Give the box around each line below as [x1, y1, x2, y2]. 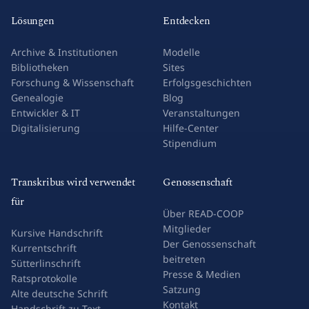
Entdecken [163, 13, 210, 29]
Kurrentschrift [11, 241, 77, 255]
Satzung [163, 283, 201, 296]
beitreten [163, 252, 206, 266]
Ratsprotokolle [11, 272, 77, 285]
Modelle [163, 46, 200, 59]
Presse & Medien [163, 268, 241, 281]
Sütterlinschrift [11, 257, 81, 270]
